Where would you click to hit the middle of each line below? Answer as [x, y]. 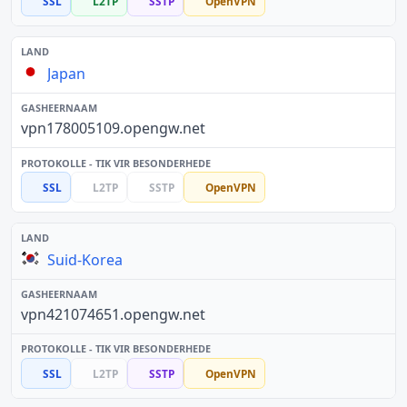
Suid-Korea [85, 259]
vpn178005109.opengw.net [113, 128]
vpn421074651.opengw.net [113, 314]
